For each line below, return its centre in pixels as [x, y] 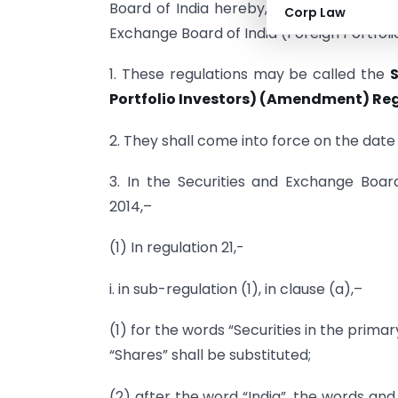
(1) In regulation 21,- [177, 248]
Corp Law [315, 12]
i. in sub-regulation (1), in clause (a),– [236, 289]
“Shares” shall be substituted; [210, 355]
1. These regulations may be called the [250, 75]
